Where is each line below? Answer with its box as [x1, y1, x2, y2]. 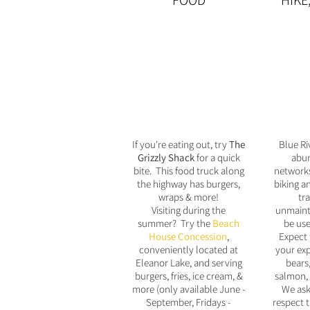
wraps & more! [158, 190, 219, 203]
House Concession [148, 230, 227, 243]
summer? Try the [138, 217, 212, 230]
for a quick [194, 151, 240, 164]
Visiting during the [152, 203, 226, 217]
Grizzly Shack [137, 151, 194, 164]
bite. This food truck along [133, 164, 244, 177]
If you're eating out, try [132, 138, 229, 151]
